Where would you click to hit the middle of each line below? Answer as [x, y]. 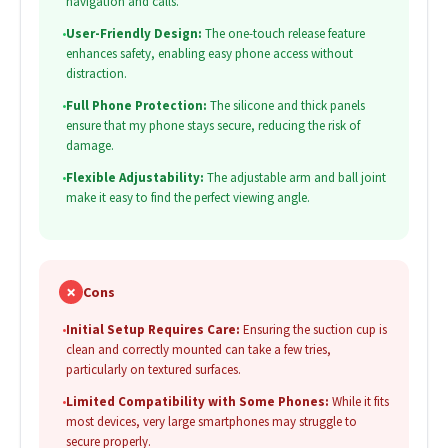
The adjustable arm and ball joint [294, 178]
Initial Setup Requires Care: [152, 330]
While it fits [358, 402]
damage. [89, 146]
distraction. [96, 74]
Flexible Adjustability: [134, 178]
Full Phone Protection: [136, 106]
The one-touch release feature [283, 34]
